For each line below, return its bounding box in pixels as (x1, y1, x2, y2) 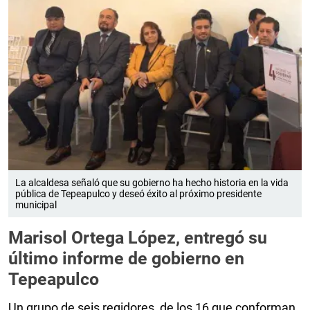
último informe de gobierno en (8, 248, 244, 269)
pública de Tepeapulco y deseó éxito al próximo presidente (15, 188, 262, 200)
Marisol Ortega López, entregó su (8, 228, 267, 248)
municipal (15, 199, 57, 211)
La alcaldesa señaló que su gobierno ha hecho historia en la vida (15, 177, 289, 189)
